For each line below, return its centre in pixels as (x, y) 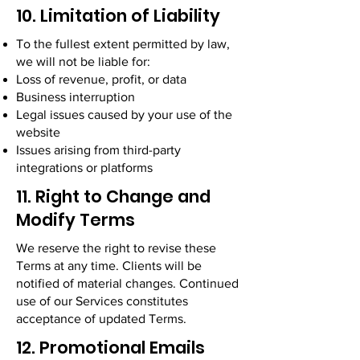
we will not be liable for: (83, 61)
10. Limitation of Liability (118, 16)
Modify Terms (76, 220)
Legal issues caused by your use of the (124, 115)
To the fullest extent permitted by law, (123, 44)
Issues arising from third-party (98, 150)
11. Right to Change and (113, 196)
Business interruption (76, 97)
